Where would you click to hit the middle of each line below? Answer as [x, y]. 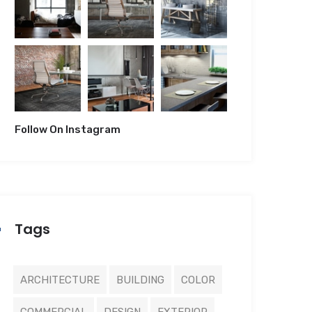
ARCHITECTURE [60, 280]
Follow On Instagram [68, 130]
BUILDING [140, 280]
